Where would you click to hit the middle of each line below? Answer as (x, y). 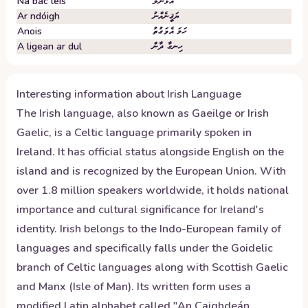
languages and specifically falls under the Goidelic (145, 248)
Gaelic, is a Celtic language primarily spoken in (134, 133)
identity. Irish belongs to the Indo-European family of (149, 229)
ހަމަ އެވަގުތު (169, 31)
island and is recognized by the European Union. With (151, 171)
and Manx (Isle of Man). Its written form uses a (134, 287)
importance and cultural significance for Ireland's (140, 210)
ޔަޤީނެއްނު (165, 16)
